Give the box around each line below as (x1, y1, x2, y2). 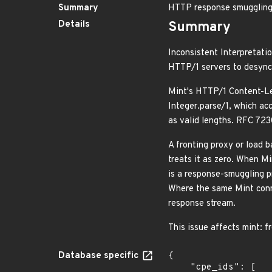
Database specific (58, 250, 141, 262)
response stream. (168, 198, 236, 209)
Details (58, 19, 90, 30)
